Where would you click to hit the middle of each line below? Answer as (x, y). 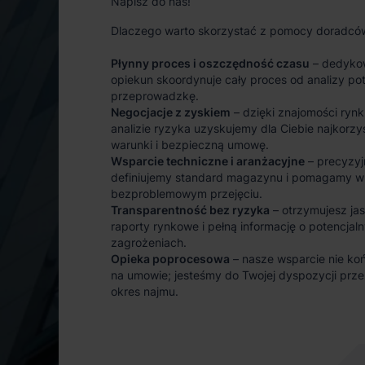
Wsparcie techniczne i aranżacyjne (208, 161)
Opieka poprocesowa (170, 259)
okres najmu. (145, 291)
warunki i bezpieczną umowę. (190, 145)
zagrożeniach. (149, 242)
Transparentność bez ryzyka (190, 210)
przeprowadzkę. (155, 96)
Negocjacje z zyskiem (171, 112)
